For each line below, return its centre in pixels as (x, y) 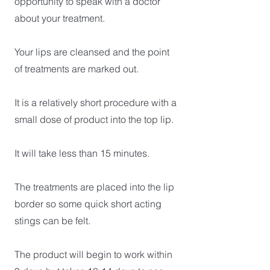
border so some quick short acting (88, 204)
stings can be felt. (52, 221)
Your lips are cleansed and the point (92, 52)
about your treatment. (60, 18)
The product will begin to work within (93, 254)
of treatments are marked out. (77, 69)
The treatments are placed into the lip (94, 187)
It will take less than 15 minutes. (82, 153)
